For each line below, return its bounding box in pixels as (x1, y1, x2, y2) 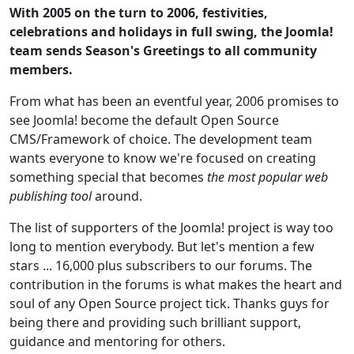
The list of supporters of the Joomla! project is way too (9, 218, 333, 236)
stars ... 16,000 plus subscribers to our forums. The (9, 256, 312, 274)
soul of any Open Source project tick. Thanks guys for (9, 294, 330, 312)
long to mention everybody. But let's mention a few (9, 237, 314, 255)
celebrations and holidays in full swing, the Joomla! (9, 22, 333, 40)
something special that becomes (9, 168, 207, 186)
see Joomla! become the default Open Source (9, 111, 279, 129)
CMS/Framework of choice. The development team (9, 130, 312, 148)
